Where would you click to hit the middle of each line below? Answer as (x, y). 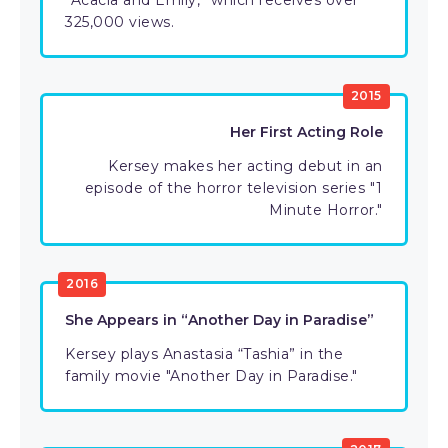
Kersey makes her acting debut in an (245, 166)
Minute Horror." (326, 210)
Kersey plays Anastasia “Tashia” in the (204, 354)
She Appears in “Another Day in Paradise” (219, 320)
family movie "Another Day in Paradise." (211, 376)
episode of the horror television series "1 (233, 188)
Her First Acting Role (306, 132)
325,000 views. (119, 22)
